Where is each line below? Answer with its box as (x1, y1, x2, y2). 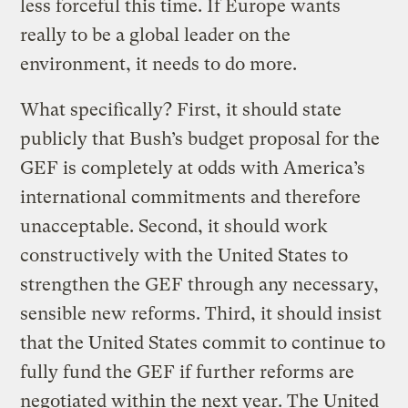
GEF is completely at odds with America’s (20, 157, 366, 178)
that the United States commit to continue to (20, 331, 386, 353)
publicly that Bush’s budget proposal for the (20, 127, 381, 149)
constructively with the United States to (20, 244, 349, 266)
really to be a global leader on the (20, 24, 291, 46)
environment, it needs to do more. (20, 53, 298, 75)
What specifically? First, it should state (20, 98, 342, 120)
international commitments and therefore (20, 186, 362, 208)
